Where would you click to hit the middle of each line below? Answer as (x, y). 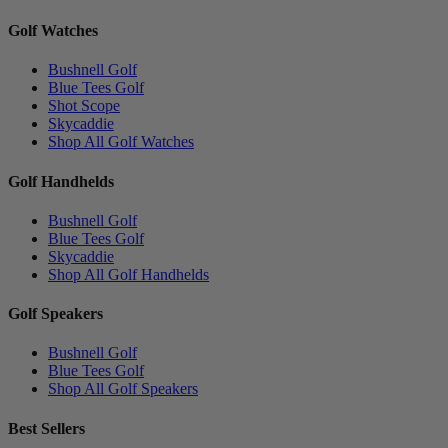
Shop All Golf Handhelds (128, 274)
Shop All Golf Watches (121, 142)
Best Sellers (46, 428)
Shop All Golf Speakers (123, 389)
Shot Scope (84, 106)
